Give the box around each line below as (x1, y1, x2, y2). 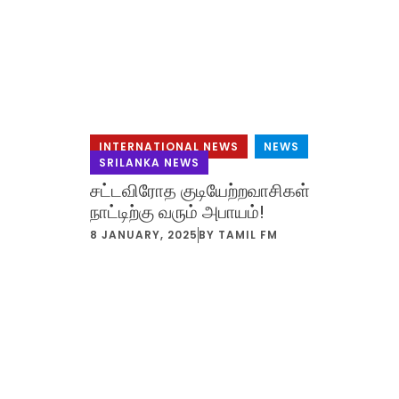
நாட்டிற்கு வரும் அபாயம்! (89, 199, 265, 225)
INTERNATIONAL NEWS (98, 139, 239, 155)
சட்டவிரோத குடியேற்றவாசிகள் (89, 178, 310, 204)
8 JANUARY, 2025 (89, 227, 198, 243)
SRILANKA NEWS (98, 155, 199, 171)
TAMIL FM (217, 227, 278, 243)
